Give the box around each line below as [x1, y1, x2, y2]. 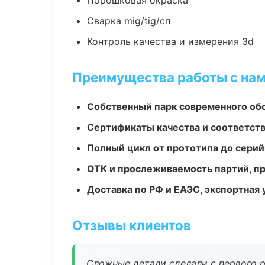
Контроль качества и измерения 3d [87, 35, 254, 47]
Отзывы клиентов [72, 217, 191, 233]
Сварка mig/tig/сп [87, 15, 170, 27]
